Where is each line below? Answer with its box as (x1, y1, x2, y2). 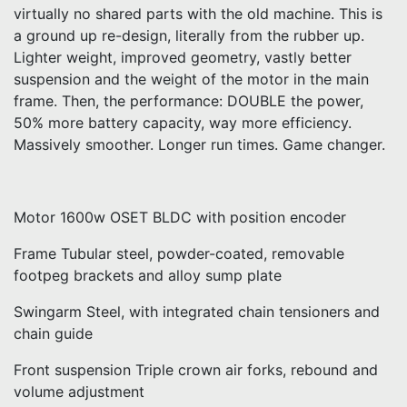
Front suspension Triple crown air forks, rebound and (14, 361, 378, 379)
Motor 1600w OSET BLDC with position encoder (14, 208, 346, 226)
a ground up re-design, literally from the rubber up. (14, 26, 364, 45)
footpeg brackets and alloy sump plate (14, 266, 282, 284)
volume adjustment (14, 382, 144, 401)
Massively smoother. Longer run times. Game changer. (14, 135, 385, 154)
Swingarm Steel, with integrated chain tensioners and (14, 303, 380, 321)
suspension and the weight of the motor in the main (14, 70, 369, 88)
